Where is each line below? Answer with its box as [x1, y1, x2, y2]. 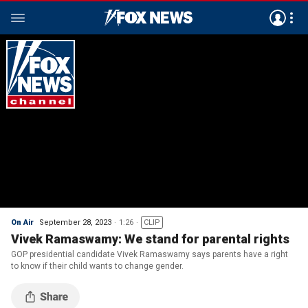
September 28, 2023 [39, 218, 111, 227]
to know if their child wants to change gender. [11, 261, 186, 271]
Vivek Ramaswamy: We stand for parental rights [11, 232, 289, 246]
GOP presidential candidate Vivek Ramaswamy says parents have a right [11, 250, 288, 259]
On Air [11, 218, 34, 227]
